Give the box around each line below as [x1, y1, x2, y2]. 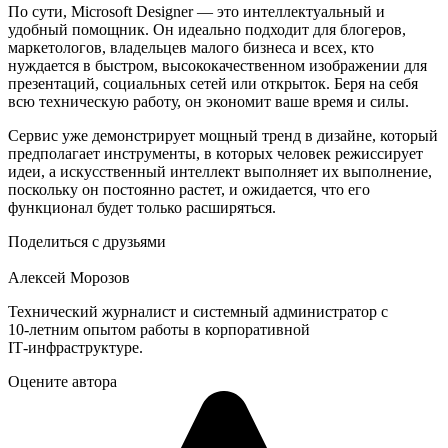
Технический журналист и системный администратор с [8, 302, 388, 320]
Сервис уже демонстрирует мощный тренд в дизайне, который [8, 126, 438, 144]
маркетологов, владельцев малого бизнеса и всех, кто [8, 38, 374, 56]
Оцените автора [8, 372, 117, 390]
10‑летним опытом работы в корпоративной [8, 320, 310, 338]
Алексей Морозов [8, 268, 130, 286]
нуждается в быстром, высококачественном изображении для [8, 56, 427, 74]
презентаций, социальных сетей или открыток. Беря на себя [8, 74, 418, 92]
